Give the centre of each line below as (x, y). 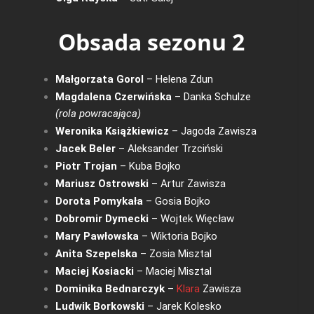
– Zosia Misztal (174, 253)
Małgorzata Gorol (99, 79)
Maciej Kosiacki (94, 271)
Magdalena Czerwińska (113, 96)
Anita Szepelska (96, 253)
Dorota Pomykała (99, 201)
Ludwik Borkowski (100, 306)
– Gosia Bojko (176, 201)
